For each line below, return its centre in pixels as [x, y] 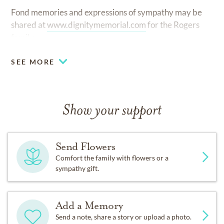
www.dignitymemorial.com [97, 24]
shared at [29, 24]
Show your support [112, 111]
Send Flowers [85, 146]
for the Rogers [173, 24]
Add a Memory [89, 205]
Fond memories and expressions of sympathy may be [107, 12]
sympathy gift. [77, 168]
